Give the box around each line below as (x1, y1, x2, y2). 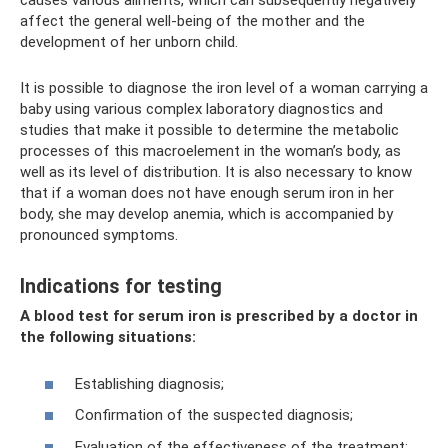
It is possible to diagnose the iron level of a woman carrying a (20, 79, 428, 98)
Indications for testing (20, 274, 222, 298)
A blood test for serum (20, 307, 184, 326)
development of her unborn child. (20, 33, 238, 52)
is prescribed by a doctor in (220, 307, 418, 326)
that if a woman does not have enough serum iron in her (20, 184, 394, 203)
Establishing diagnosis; (75, 374, 224, 393)
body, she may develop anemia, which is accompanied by (20, 205, 393, 224)
